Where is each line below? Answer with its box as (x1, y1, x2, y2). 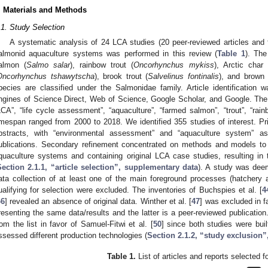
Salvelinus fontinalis (148, 72, 219, 81)
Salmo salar (26, 60, 71, 70)
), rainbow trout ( (70, 60, 134, 70)
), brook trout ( (94, 72, 148, 81)
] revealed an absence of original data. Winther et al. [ (5, 197, 192, 206)
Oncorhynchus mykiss (133, 60, 214, 70)
